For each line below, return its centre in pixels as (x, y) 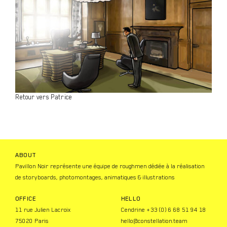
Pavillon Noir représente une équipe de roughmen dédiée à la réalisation (110, 166)
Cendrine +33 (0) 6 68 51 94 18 (164, 210)
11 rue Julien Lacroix (43, 210)
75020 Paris (32, 221)
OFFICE (26, 199)
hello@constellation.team (154, 221)
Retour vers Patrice (44, 97)
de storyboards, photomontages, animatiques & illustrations (95, 178)
